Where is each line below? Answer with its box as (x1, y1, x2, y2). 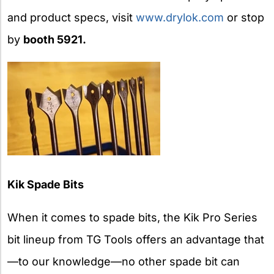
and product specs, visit (7, 10, 136, 24)
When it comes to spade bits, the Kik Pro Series (7, 210, 257, 224)
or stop (224, 10, 264, 24)
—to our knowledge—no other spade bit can (7, 254, 240, 268)
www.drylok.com (136, 10, 224, 24)
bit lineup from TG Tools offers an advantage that (7, 232, 264, 246)
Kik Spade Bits (7, 177, 84, 191)
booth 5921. (23, 32, 86, 46)
